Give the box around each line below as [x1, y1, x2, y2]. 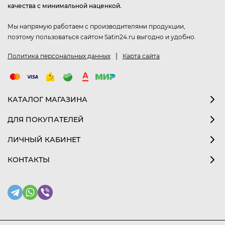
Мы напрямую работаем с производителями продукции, [8, 23, 185, 31]
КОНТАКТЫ [8, 155, 50, 164]
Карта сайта [123, 52, 160, 60]
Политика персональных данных [8, 52, 110, 60]
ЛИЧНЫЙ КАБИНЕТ [8, 135, 80, 144]
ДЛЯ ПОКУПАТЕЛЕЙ [8, 115, 84, 124]
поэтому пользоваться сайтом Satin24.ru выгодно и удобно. [8, 33, 196, 41]
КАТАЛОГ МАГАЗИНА [8, 94, 87, 104]
